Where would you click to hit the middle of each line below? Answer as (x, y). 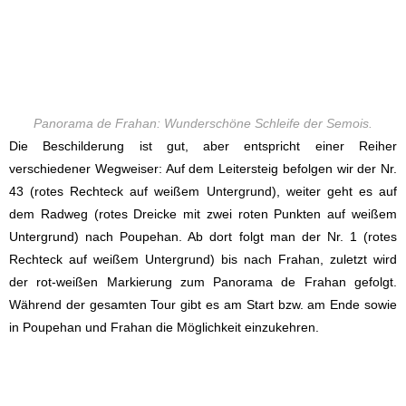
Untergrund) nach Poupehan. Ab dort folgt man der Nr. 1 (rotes (203, 237)
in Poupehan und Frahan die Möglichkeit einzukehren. (164, 328)
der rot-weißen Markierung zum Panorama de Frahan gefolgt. (203, 282)
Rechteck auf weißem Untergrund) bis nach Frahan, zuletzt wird (203, 260)
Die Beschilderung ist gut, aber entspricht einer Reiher (203, 146)
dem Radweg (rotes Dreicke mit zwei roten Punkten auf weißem (203, 214)
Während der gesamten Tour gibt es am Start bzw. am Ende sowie (203, 305)
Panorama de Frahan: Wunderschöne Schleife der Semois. (203, 124)
